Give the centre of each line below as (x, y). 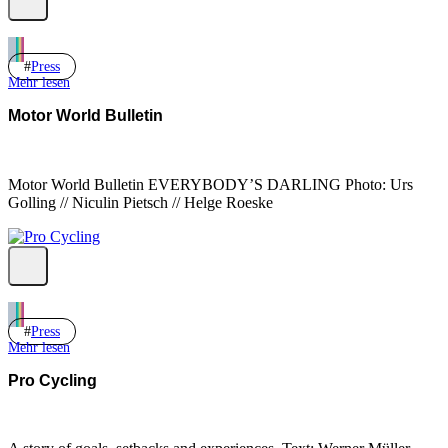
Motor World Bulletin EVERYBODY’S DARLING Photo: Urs (210, 184)
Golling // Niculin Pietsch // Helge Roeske (140, 202)
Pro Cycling (52, 380)
